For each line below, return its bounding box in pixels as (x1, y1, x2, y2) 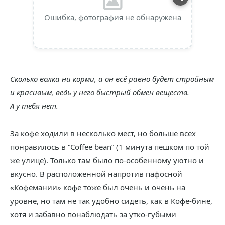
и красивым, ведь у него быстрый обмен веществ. (10, 87, 189, 97)
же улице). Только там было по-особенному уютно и (10, 155, 204, 165)
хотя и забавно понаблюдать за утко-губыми (10, 209, 176, 219)
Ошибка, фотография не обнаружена (44, 12, 181, 22)
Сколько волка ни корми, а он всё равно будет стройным (10, 74, 214, 84)
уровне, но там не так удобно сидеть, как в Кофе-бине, (10, 196, 212, 206)
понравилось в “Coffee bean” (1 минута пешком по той (10, 142, 209, 152)
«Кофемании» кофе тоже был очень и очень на (10, 182, 185, 192)
